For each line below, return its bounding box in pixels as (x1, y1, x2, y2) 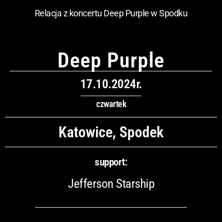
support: (95, 156, 127, 168)
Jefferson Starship (68, 176, 154, 191)
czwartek (96, 98, 126, 109)
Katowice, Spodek (58, 123, 164, 141)
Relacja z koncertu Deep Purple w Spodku (34, 8, 188, 19)
